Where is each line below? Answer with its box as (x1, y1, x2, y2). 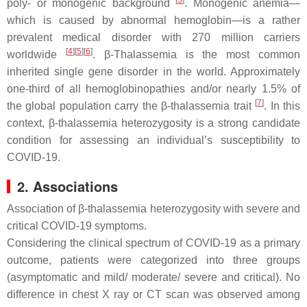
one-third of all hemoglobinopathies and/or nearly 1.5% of (7, 83, 300, 95)
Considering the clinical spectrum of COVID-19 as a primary (7, 237, 300, 249)
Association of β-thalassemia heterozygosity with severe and (7, 203, 300, 214)
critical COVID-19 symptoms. (7, 220, 147, 232)
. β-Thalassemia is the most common (92, 49, 301, 60)
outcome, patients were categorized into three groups (7, 254, 300, 266)
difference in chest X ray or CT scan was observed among (7, 288, 300, 300)
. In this (264, 100, 301, 112)
